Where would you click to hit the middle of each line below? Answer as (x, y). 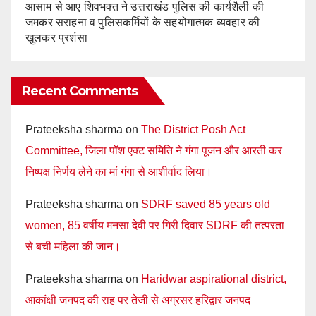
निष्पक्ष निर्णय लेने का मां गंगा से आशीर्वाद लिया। (119, 172)
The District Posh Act (193, 130)
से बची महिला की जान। (73, 247)
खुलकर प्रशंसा (56, 37)
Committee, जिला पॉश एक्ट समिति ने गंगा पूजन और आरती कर (154, 151)
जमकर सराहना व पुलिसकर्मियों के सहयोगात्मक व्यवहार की (143, 22)
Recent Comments (80, 91)
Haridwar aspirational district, (214, 279)
